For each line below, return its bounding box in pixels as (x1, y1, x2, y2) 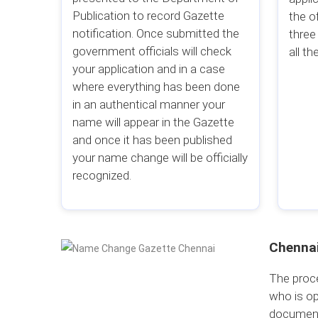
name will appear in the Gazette (72, 115, 234, 129)
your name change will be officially (72, 150, 248, 165)
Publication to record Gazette (72, 9, 224, 23)
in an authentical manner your (72, 97, 225, 111)
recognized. (72, 168, 131, 182)
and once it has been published (72, 133, 232, 147)
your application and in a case (72, 62, 225, 76)
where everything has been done (72, 79, 240, 94)
